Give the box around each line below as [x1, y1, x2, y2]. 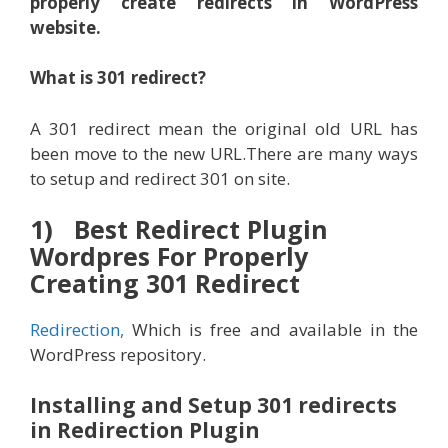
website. [30, 15, 101, 39]
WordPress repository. [30, 343, 206, 367]
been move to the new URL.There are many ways [30, 141, 418, 165]
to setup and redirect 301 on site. [30, 166, 290, 190]
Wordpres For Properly [30, 239, 308, 274]
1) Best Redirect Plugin [30, 212, 328, 247]
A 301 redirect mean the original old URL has [30, 116, 418, 140]
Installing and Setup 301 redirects [30, 390, 397, 419]
